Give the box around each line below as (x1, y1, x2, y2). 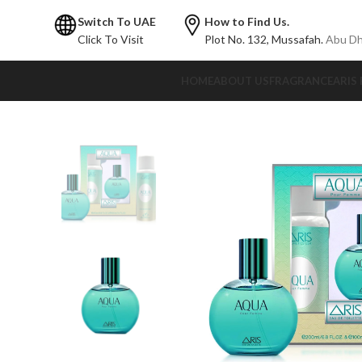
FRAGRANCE (268, 74, 333, 87)
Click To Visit (78, 32, 144, 46)
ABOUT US (213, 74, 269, 87)
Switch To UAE (78, 14, 156, 28)
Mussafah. (271, 32, 326, 46)
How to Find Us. (204, 14, 289, 28)
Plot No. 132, (204, 32, 271, 46)
